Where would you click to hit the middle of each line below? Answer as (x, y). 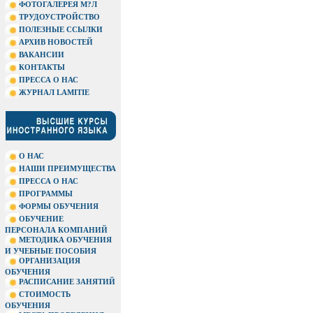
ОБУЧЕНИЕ (41, 218)
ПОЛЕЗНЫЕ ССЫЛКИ (61, 29)
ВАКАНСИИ (42, 54)
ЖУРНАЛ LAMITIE (54, 92)
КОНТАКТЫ (42, 67)
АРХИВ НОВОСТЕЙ (56, 42)
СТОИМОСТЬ (45, 294)
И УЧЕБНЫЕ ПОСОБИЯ (51, 251)
